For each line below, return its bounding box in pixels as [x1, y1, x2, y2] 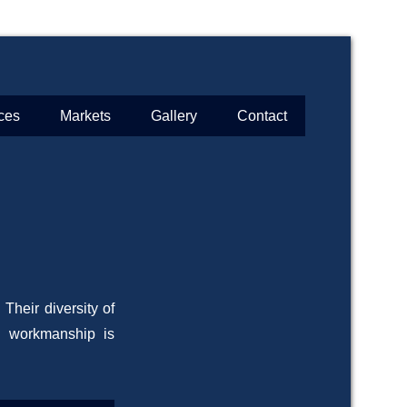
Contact [237, 108, 287, 124]
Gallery [151, 108, 197, 124]
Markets [60, 108, 111, 124]
